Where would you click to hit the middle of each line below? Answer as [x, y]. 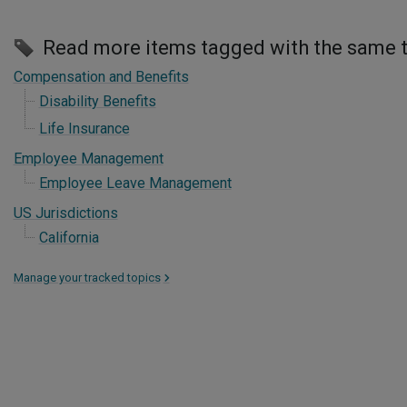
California [69, 238]
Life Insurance [84, 129]
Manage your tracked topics [87, 278]
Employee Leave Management [135, 183]
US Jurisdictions [65, 213]
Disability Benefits [97, 101]
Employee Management [88, 159]
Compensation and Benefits [101, 77]
